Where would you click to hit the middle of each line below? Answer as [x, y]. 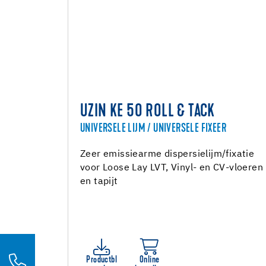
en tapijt [99, 182]
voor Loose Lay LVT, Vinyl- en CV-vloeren [172, 168]
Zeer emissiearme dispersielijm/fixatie [167, 154]
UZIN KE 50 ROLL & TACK [148, 112]
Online [150, 260]
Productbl [102, 260]
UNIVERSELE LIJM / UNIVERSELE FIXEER [153, 129]
